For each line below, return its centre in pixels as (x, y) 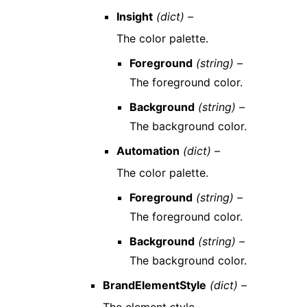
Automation (148, 151)
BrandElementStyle (155, 285)
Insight (134, 16)
